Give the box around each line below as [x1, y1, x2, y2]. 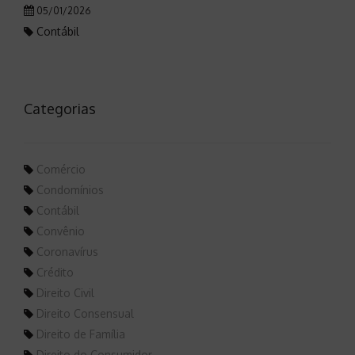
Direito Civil [33, 285, 94, 300]
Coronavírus [33, 244, 98, 258]
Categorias [24, 99, 96, 117]
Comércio [33, 162, 86, 176]
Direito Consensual [33, 306, 134, 320]
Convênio [33, 223, 85, 238]
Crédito [33, 265, 74, 279]
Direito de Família [33, 326, 125, 341]
